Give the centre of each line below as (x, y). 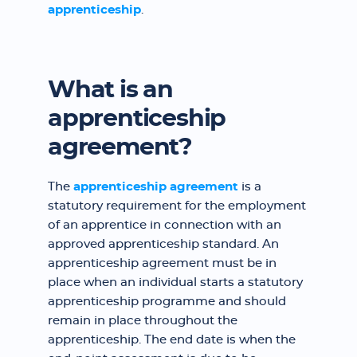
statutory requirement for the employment (177, 206)
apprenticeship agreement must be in (162, 263)
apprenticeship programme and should (167, 302)
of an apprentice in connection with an (165, 225)
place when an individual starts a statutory (175, 282)
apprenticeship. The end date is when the (172, 340)
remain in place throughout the (143, 321)
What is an (111, 90)
